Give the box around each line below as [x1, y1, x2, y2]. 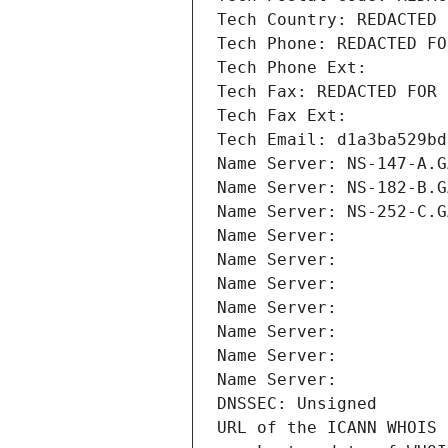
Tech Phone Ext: [217, 58, 367, 78]
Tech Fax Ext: [217, 106, 347, 126]
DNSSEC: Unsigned [217, 394, 377, 414]
